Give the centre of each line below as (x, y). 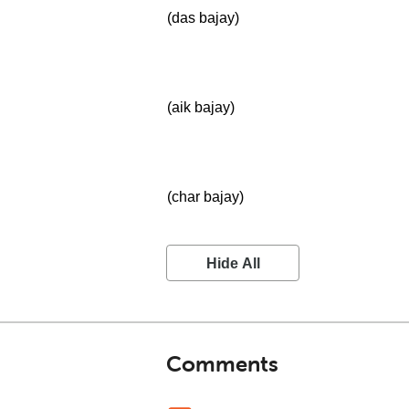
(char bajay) (205, 197)
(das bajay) (203, 18)
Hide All (233, 263)
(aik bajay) (201, 107)
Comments (222, 364)
